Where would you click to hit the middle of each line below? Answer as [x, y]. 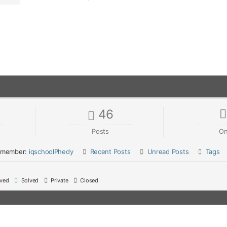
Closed [88, 180]
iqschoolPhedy [51, 152]
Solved [29, 180]
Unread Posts [168, 152]
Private [59, 180]
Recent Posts [110, 152]
